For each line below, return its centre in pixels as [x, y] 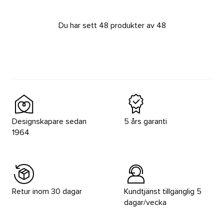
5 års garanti [145, 121]
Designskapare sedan [49, 121]
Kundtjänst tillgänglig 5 [163, 191]
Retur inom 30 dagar [47, 191]
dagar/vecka [145, 202]
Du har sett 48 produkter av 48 [112, 25]
